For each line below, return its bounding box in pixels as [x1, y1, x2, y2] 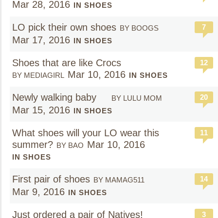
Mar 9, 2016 [12, 186, 65, 197]
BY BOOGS [120, 24, 159, 32]
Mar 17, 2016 [12, 35, 70, 45]
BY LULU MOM [111, 94, 162, 102]
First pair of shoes [12, 174, 90, 184]
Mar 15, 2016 [12, 105, 70, 115]
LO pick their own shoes [12, 22, 116, 33]
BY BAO [56, 141, 84, 149]
